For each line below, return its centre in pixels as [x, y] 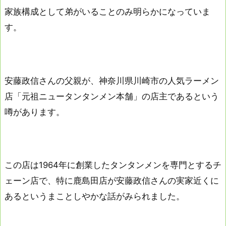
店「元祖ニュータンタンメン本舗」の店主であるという [112, 96]
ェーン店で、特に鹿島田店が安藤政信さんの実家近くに [112, 180]
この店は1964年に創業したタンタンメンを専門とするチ [113, 165]
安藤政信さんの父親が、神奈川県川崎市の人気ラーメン [112, 80]
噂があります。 [35, 112]
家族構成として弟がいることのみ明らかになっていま [107, 12]
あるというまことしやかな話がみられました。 [95, 196]
